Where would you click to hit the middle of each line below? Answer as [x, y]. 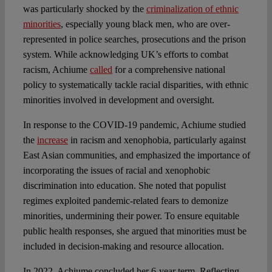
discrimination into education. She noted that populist [124, 186]
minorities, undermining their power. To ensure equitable [131, 216]
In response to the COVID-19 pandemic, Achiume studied [134, 125]
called [101, 70]
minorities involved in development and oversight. [118, 100]
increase [52, 140]
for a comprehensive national [168, 70]
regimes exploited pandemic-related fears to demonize [125, 201]
